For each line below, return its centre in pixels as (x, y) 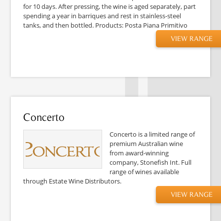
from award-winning (139, 153)
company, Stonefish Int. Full (151, 162)
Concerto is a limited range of (152, 134)
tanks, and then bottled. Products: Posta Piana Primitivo (106, 25)
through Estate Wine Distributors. (73, 181)
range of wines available (145, 171)
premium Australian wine (147, 143)
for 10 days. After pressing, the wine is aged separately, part (110, 6)
